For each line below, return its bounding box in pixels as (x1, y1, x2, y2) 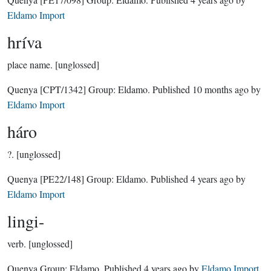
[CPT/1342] (40, 83, 86, 96)
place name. (7, 58, 53, 71)
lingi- (7, 209, 44, 232)
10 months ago (192, 83, 249, 96)
